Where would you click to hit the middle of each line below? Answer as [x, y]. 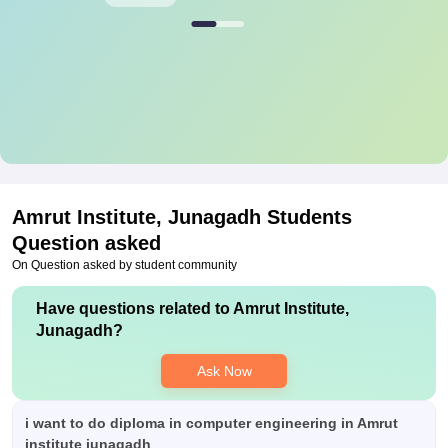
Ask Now [224, 371]
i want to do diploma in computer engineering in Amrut [211, 423]
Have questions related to [134, 308]
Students [306, 217]
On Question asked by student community [124, 265]
